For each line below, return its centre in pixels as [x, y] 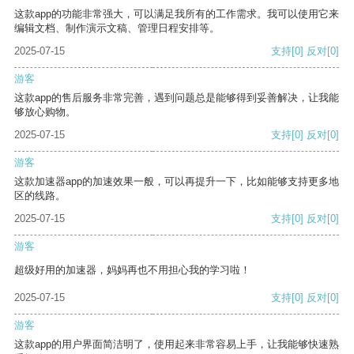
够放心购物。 [45, 112]
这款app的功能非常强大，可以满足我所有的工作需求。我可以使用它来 [177, 14]
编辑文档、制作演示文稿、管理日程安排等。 [117, 28]
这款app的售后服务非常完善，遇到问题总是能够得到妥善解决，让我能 [177, 98]
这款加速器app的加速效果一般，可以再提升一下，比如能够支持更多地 [177, 182]
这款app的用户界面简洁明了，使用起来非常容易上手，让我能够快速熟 [177, 345]
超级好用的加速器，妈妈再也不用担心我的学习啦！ [132, 270]
